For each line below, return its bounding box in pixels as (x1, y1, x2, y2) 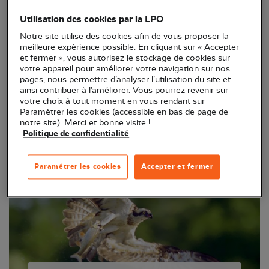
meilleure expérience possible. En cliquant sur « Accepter (20, 43, 240, 52)
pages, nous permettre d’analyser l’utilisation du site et (20, 75, 231, 85)
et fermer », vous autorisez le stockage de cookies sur (20, 53, 231, 63)
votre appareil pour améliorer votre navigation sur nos (20, 64, 231, 74)
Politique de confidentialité (23, 129, 130, 139)
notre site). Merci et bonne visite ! (20, 118, 151, 128)
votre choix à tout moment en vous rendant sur (20, 97, 205, 106)
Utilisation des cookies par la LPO (20, 14, 164, 25)
